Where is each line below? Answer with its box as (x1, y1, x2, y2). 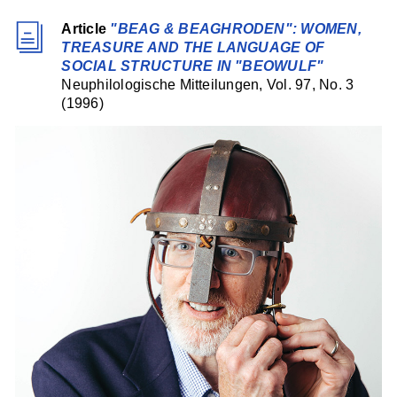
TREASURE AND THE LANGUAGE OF (61, 40, 325, 56)
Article (61, 21, 107, 37)
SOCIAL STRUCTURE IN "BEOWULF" (61, 58, 324, 74)
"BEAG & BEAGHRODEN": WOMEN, (110, 21, 362, 37)
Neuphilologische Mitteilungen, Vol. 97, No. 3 (61, 77, 354, 93)
